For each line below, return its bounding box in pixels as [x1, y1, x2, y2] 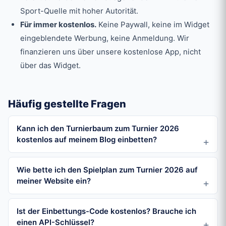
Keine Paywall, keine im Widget [96, 20, 209, 30]
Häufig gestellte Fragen [8, 98, 126, 110]
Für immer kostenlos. [20, 20, 96, 30]
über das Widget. [20, 61, 81, 71]
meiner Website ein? [17, 176, 91, 186]
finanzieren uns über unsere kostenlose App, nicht [20, 47, 201, 57]
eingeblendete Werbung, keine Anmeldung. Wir [20, 33, 189, 43]
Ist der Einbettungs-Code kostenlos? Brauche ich [17, 206, 196, 216]
